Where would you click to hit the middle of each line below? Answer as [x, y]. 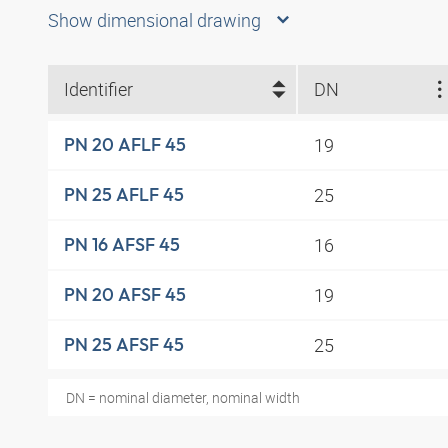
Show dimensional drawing [154, 19]
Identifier [98, 89]
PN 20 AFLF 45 [125, 145]
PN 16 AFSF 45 [122, 245]
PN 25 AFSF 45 [124, 345]
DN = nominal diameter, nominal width [182, 397]
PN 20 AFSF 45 [125, 295]
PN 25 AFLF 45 [124, 195]
